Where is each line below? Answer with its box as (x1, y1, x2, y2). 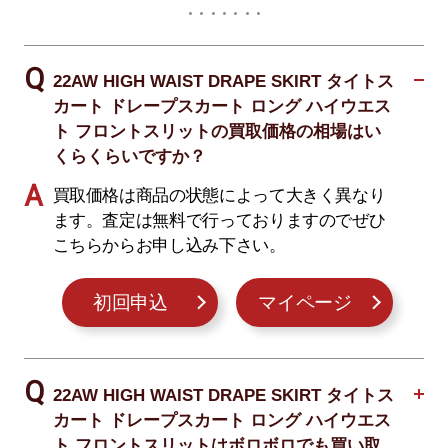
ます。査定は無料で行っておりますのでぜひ (52, 210, 386, 230)
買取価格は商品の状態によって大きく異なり (52, 185, 386, 205)
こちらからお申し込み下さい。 (52, 235, 286, 255)
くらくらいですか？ (52, 147, 206, 167)
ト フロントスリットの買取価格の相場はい (52, 122, 381, 142)
